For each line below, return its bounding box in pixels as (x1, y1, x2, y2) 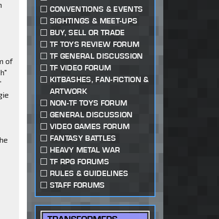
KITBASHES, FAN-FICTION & (49, 75, 149, 85)
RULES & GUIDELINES (49, 169, 129, 178)
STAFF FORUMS (49, 180, 105, 190)
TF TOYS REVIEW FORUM (49, 40, 140, 49)
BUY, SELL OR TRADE (49, 28, 125, 38)
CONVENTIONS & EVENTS (49, 4, 143, 14)
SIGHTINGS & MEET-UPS (49, 16, 138, 26)
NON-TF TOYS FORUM (49, 98, 128, 108)
